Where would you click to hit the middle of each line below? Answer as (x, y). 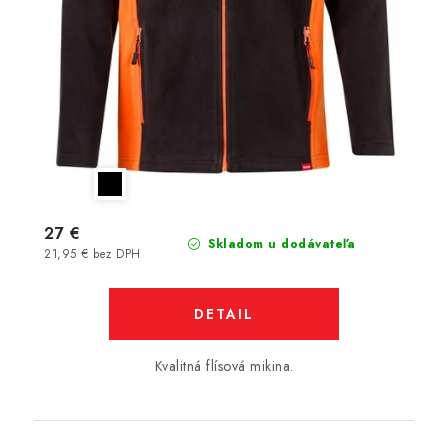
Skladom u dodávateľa (279, 243)
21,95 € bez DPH (92, 253)
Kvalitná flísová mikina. (224, 365)
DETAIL (224, 313)
